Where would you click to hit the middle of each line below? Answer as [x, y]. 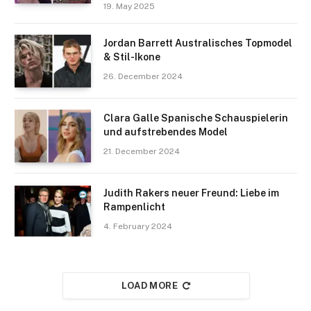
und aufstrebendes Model [166, 132]
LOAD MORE [150, 285]
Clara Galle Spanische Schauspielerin [196, 118]
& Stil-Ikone [132, 57]
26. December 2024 [143, 76]
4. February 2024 [138, 226]
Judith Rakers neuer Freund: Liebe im [191, 193]
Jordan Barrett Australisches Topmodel [198, 43]
